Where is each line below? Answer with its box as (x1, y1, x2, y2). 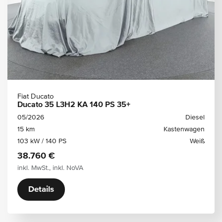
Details (28, 185, 54, 194)
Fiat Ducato (17, 93, 54, 100)
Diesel (185, 114, 205, 121)
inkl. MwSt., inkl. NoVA (17, 165, 83, 171)
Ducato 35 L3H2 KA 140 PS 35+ (17, 101, 130, 109)
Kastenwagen (164, 126, 205, 133)
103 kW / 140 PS (17, 138, 66, 145)
